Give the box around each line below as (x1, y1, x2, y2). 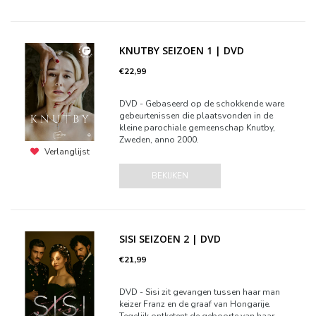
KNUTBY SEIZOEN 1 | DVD (119, 44, 245, 57)
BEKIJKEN (152, 170, 189, 181)
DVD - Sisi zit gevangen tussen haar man (119, 286, 281, 298)
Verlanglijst (44, 146, 90, 158)
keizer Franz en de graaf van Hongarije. (119, 298, 272, 310)
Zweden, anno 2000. (119, 134, 200, 145)
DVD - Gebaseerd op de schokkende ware (119, 98, 285, 109)
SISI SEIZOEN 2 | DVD (119, 232, 221, 245)
